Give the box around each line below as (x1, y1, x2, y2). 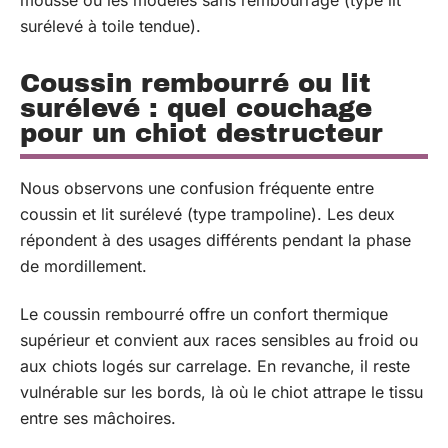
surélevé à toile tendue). (20, 15, 201, 36)
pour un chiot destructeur (20, 118, 383, 147)
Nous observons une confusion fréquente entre (20, 177, 374, 198)
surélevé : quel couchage (20, 93, 372, 122)
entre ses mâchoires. (20, 408, 176, 429)
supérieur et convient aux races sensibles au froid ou (20, 330, 418, 351)
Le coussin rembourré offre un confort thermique (20, 304, 388, 325)
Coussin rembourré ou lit (20, 68, 371, 97)
